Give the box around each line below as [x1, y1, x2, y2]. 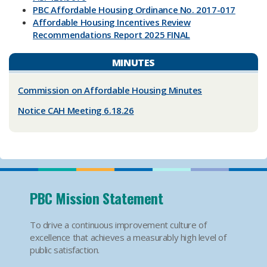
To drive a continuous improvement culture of [30, 219, 207, 231]
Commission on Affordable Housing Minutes [18, 84, 202, 96]
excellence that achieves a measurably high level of [30, 231, 226, 243]
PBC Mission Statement [30, 187, 163, 209]
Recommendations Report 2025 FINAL [33, 29, 190, 41]
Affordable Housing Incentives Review [33, 16, 191, 28]
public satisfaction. [30, 244, 100, 256]
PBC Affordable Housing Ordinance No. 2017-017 [33, 4, 235, 15]
